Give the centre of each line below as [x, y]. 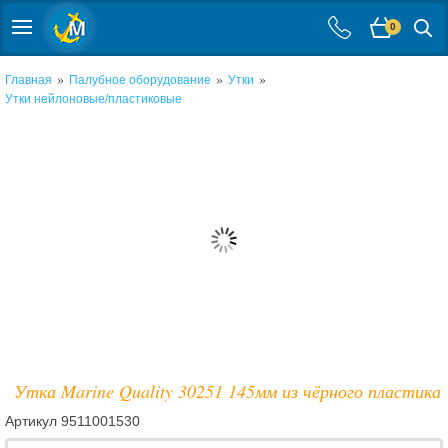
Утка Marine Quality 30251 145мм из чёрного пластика [227, 391]
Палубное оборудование [140, 80]
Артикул [33, 421]
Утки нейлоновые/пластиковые [93, 99]
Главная [28, 80]
